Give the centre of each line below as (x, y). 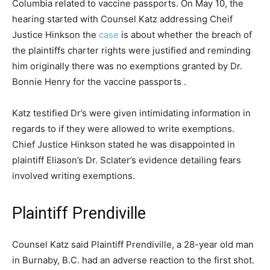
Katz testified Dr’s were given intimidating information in (131, 113)
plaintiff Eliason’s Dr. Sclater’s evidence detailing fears (127, 160)
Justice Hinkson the (55, 35)
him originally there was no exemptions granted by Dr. (127, 66)
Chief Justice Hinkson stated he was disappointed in (124, 145)
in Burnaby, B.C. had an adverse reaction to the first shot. (133, 260)
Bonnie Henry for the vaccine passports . (99, 82)
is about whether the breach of (187, 35)
